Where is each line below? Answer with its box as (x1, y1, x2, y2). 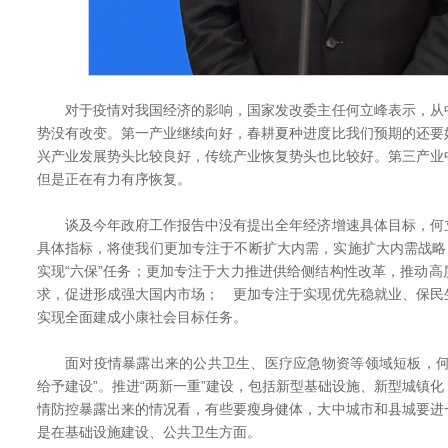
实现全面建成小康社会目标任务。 (36, 309, 247, 325)
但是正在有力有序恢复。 (36, 171, 191, 187)
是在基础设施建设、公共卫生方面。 (36, 424, 261, 440)
